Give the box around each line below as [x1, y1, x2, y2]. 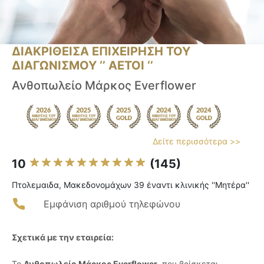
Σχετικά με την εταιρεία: [12, 232, 114, 243]
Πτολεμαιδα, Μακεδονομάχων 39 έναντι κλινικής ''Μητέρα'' [12, 180, 249, 190]
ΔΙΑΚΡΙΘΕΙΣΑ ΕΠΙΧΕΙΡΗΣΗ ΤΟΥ [12, 44, 190, 59]
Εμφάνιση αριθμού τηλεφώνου [44, 198, 180, 210]
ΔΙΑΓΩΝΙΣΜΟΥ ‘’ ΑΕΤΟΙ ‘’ [12, 58, 153, 73]
